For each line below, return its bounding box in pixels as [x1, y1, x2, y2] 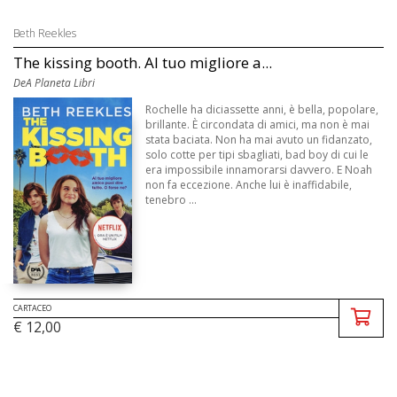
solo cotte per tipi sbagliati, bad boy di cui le [145, 147, 370, 163]
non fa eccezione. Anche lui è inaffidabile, [145, 177, 353, 193]
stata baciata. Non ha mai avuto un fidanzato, [145, 132, 373, 148]
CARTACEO [13, 302, 51, 315]
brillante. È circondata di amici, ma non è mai [145, 117, 370, 133]
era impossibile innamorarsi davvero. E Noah [145, 162, 373, 178]
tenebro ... [145, 192, 198, 208]
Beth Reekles [13, 26, 76, 42]
